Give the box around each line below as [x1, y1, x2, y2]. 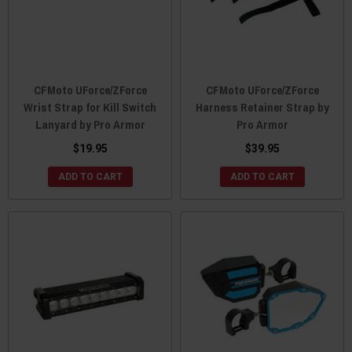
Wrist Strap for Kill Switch [24, 99, 156, 115]
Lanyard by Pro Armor [35, 116, 145, 133]
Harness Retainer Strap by [195, 99, 329, 115]
